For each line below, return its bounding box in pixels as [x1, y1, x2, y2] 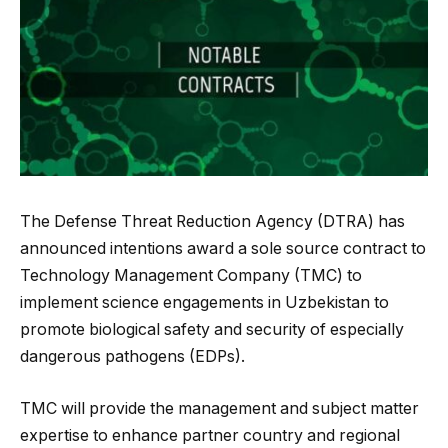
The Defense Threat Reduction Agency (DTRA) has [20, 211, 405, 231]
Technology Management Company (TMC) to [20, 265, 362, 285]
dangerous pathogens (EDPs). [20, 346, 245, 366]
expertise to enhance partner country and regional [20, 425, 400, 445]
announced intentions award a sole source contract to [20, 238, 426, 258]
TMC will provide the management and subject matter [20, 398, 419, 418]
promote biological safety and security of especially [20, 319, 404, 339]
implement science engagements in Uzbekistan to [20, 292, 389, 312]
